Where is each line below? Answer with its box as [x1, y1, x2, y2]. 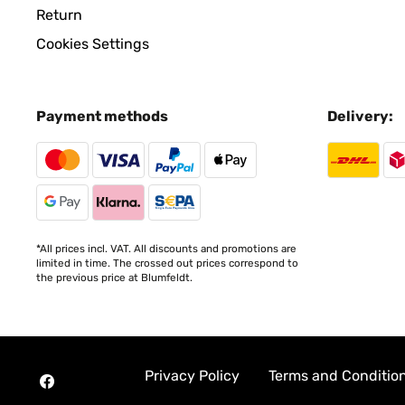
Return [36, 6, 82, 24]
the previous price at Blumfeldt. [36, 271, 193, 284]
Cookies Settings [36, 35, 149, 52]
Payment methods [36, 108, 168, 125]
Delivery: [327, 108, 393, 125]
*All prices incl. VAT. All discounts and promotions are [36, 242, 297, 255]
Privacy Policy [145, 367, 240, 384]
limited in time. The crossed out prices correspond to [36, 257, 298, 269]
